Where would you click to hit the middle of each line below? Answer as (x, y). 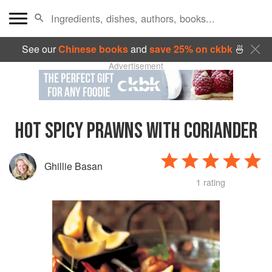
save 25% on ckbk (191, 49)
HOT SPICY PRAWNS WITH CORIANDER (136, 131)
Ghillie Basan (73, 166)
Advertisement (136, 66)
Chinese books (93, 49)
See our (40, 49)
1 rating (211, 182)
